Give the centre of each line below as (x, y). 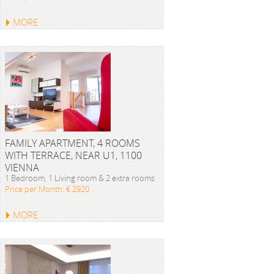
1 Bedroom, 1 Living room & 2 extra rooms (80, 178)
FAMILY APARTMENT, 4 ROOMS (72, 143)
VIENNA (22, 168)
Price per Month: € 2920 (47, 189)
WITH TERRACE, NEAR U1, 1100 (73, 155)
